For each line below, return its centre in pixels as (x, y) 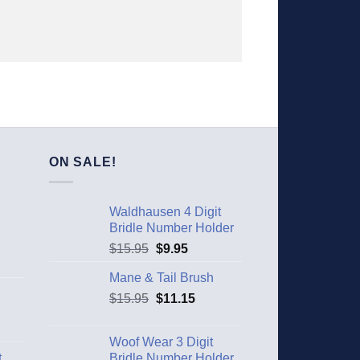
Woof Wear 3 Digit (161, 342)
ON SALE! (83, 162)
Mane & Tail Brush (162, 277)
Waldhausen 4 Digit (165, 211)
